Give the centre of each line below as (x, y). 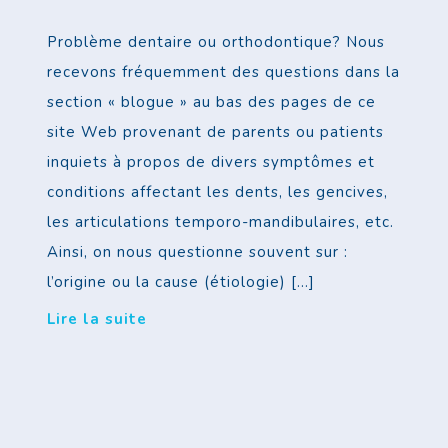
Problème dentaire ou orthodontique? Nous (216, 42)
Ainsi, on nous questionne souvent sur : (198, 252)
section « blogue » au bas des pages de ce (212, 102)
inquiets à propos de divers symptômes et (211, 162)
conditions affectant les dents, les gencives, (218, 192)
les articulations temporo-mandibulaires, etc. (221, 222)
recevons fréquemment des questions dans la (224, 72)
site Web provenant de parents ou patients (216, 132)
